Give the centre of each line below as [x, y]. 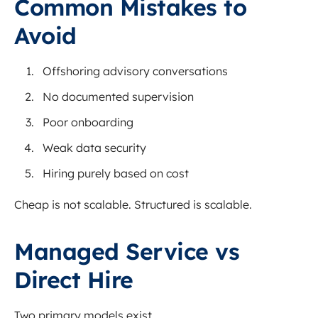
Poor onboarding [88, 122]
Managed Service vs [127, 252]
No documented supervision [118, 97]
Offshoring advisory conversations [135, 71]
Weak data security [94, 148]
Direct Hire [74, 280]
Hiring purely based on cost [116, 174]
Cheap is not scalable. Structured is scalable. [133, 205]
